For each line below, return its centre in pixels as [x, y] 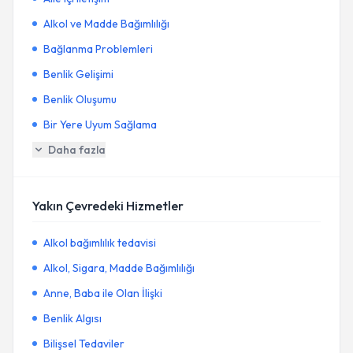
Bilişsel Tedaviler [84, 344]
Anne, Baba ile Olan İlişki [103, 293]
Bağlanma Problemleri [98, 49]
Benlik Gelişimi [78, 74]
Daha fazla [77, 150]
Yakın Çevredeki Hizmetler [108, 206]
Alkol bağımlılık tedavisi [100, 243]
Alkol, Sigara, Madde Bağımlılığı [119, 268]
